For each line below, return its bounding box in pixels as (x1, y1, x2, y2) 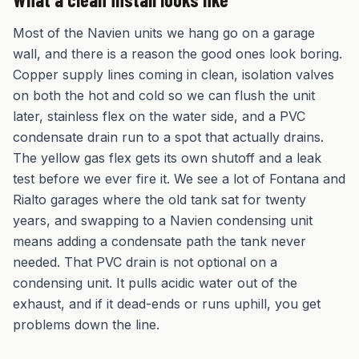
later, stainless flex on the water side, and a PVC (13, 108, 305, 124)
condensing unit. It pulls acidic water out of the (13, 275, 297, 291)
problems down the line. (13, 317, 159, 333)
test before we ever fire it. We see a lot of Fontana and (13, 171, 345, 187)
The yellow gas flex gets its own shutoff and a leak (13, 150, 321, 166)
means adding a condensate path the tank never (13, 233, 306, 249)
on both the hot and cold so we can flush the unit (13, 87, 315, 103)
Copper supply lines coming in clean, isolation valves (13, 67, 334, 83)
